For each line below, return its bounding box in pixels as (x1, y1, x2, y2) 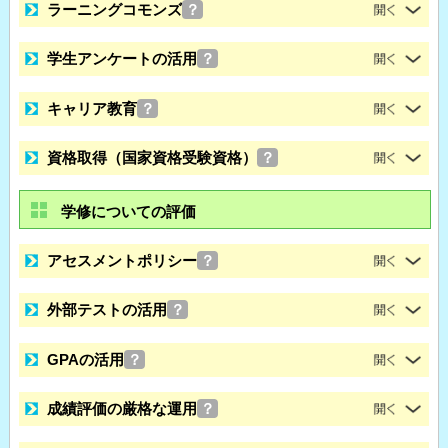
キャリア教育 (47, 99, 138, 117)
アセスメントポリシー (47, 252, 198, 270)
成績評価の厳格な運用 (47, 400, 198, 418)
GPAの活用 (47, 350, 125, 368)
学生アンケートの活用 (47, 50, 198, 68)
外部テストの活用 (47, 301, 168, 319)
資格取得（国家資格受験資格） (47, 149, 258, 166)
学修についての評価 (60, 202, 196, 220)
